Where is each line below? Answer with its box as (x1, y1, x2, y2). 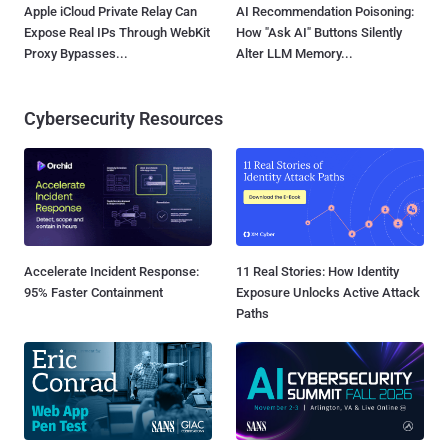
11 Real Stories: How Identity (236, 263, 399, 279)
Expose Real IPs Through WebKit (24, 24, 210, 40)
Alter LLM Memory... (236, 45, 353, 61)
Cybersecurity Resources (24, 107, 223, 129)
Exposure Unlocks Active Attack (236, 284, 420, 300)
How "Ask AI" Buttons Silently (236, 24, 402, 40)
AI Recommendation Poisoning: (236, 3, 414, 19)
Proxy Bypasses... (24, 45, 128, 61)
